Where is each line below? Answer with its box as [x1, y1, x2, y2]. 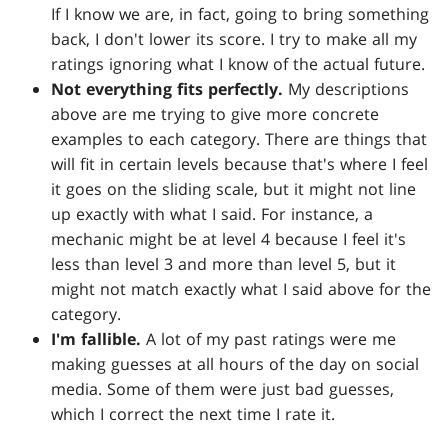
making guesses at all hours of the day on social [51, 352, 420, 375]
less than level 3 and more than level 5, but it [51, 252, 397, 275]
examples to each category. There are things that [51, 127, 428, 150]
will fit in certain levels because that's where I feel [51, 152, 429, 175]
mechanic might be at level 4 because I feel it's [51, 227, 407, 250]
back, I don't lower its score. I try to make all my [51, 27, 418, 50]
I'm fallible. [51, 327, 142, 350]
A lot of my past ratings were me [141, 327, 397, 350]
